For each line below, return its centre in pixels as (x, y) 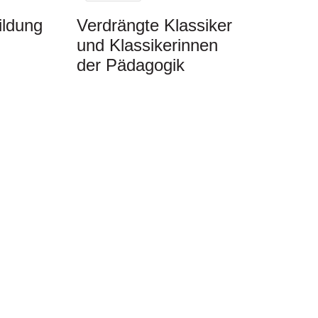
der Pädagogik (130, 65)
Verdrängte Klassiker (154, 25)
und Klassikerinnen (147, 45)
